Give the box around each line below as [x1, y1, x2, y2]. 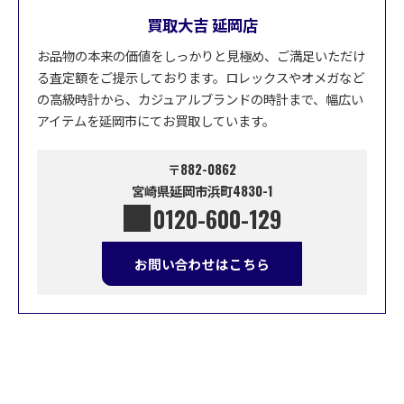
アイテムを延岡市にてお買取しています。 [37, 110, 275, 130]
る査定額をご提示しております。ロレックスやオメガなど [37, 67, 364, 87]
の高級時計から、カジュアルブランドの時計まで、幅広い [37, 88, 363, 108]
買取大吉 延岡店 [146, 12, 258, 36]
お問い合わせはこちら [134, 253, 270, 273]
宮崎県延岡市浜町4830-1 [131, 180, 273, 200]
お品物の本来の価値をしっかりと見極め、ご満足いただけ [37, 45, 365, 65]
